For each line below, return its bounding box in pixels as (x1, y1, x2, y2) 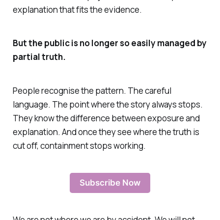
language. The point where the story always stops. (12, 99, 203, 110)
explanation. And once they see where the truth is (12, 126, 199, 138)
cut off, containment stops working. (12, 140, 146, 152)
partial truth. (12, 51, 66, 63)
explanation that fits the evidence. (12, 3, 142, 15)
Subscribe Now (79, 177, 140, 188)
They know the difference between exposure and (12, 112, 200, 124)
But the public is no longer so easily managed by (12, 37, 207, 49)
